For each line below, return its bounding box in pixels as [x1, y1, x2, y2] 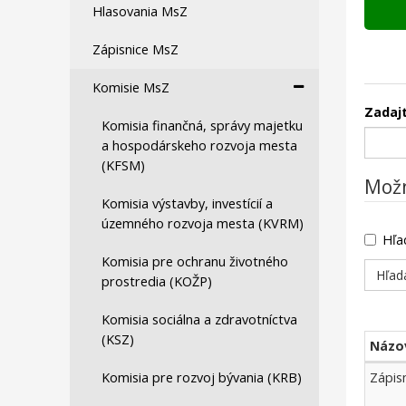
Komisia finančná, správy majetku [101, 117, 303, 134]
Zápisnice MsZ [92, 41, 179, 58]
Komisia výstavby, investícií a [101, 195, 273, 212]
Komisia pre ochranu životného [101, 253, 288, 270]
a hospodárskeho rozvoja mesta [101, 137, 297, 154]
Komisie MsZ [92, 79, 169, 96]
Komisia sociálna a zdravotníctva [101, 311, 297, 328]
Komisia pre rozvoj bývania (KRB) [101, 369, 302, 386]
